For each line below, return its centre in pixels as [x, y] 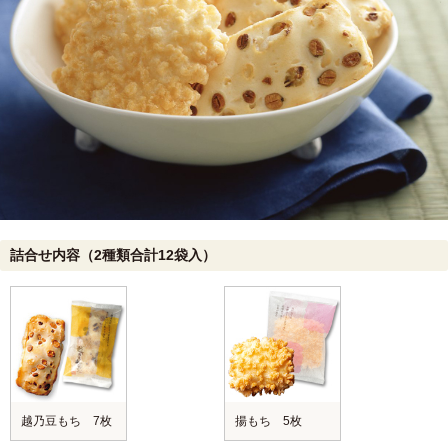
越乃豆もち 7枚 [66, 420]
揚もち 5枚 [268, 420]
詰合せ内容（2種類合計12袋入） [113, 254]
